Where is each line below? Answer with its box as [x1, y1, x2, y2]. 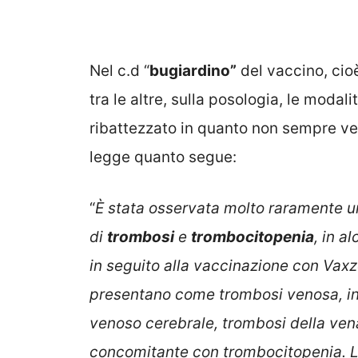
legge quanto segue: [89, 147, 237, 166]
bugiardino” [149, 61, 237, 80]
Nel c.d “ [89, 61, 149, 80]
